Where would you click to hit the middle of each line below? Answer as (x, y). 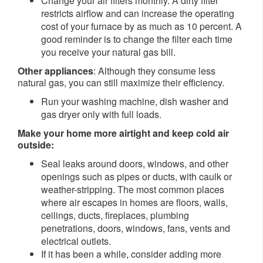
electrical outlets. (76, 241)
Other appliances (55, 71)
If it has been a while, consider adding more (131, 254)
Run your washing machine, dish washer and (135, 102)
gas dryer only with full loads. (101, 114)
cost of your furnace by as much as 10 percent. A (141, 26)
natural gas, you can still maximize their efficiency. (121, 83)
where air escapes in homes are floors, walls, (134, 203)
